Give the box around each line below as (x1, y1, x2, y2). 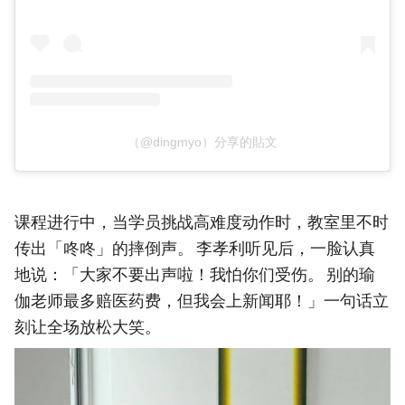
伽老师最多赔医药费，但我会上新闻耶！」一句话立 (14, 291, 389, 311)
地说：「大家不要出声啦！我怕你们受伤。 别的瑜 (14, 265, 375, 285)
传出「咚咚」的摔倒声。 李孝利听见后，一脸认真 (14, 239, 375, 259)
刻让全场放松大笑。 (14, 317, 161, 337)
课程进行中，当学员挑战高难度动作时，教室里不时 (14, 212, 389, 232)
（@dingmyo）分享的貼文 (127, 134, 278, 149)
